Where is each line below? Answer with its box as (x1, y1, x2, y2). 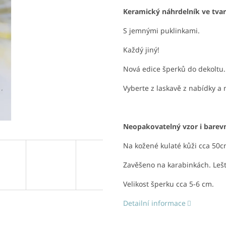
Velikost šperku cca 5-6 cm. (123, 179, 214, 189)
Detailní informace (123, 198, 186, 208)
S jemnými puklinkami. (123, 26, 200, 36)
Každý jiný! (123, 45, 159, 55)
